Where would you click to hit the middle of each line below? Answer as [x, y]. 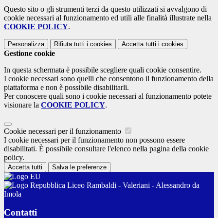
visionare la [22, 105]
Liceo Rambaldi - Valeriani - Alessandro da [132, 185]
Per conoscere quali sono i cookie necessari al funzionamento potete [108, 96]
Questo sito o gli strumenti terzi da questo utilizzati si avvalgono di [105, 9]
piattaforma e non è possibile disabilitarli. [66, 87]
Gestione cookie [29, 53]
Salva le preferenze [79, 167]
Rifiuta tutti [69, 44]
